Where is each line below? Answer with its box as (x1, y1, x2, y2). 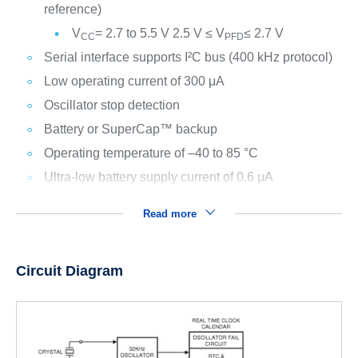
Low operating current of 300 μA (43, 74, 225, 88)
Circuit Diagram (15, 263, 123, 279)
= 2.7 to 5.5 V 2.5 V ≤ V (94, 26, 225, 40)
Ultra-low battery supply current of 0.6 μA (43, 170, 273, 184)
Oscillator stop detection (43, 98, 180, 112)
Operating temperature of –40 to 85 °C (43, 146, 258, 160)
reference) (43, 2, 101, 16)
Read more (142, 208, 200, 220)
